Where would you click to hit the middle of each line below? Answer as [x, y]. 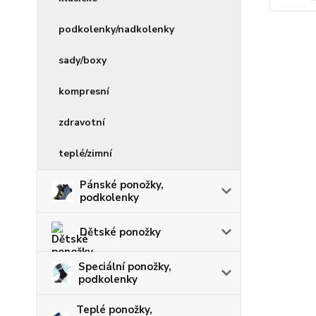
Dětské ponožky [120, 232]
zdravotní [82, 122]
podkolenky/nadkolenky [116, 29]
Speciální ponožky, [125, 267]
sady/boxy [83, 60]
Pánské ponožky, [122, 185]
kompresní [84, 91]
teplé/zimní [85, 153]
